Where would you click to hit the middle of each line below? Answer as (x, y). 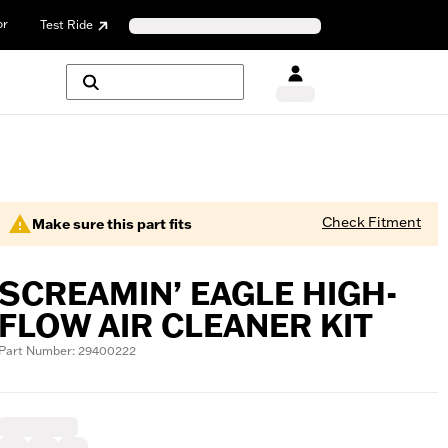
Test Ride (66, 24)
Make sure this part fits (112, 224)
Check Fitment (371, 222)
